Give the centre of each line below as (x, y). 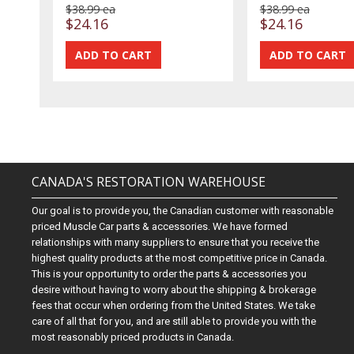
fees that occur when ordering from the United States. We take (174, 305)
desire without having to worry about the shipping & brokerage (174, 290)
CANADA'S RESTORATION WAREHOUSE (149, 182)
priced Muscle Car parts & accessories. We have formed (160, 226)
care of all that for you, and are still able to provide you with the (174, 321)
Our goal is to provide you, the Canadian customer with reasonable (183, 211)
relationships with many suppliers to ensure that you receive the (176, 242)
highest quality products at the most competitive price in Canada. (180, 258)
